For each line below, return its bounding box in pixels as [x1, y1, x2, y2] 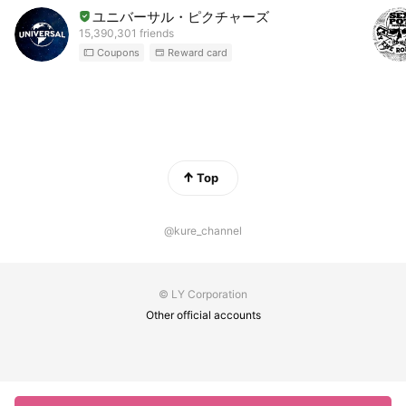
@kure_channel [164, 224, 242, 238]
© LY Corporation [159, 287, 247, 302]
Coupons [97, 45, 140, 59]
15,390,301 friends [79, 25, 174, 40]
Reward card [168, 45, 228, 59]
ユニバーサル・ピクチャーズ [92, 7, 269, 25]
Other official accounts [146, 308, 261, 323]
